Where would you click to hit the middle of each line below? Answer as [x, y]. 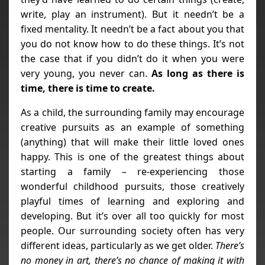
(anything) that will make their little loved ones [132, 142]
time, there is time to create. [88, 88]
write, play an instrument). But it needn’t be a [132, 14]
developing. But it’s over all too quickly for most [132, 216]
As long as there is [198, 73]
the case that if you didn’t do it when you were [132, 58]
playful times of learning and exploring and [132, 201]
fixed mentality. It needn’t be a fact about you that [132, 29]
